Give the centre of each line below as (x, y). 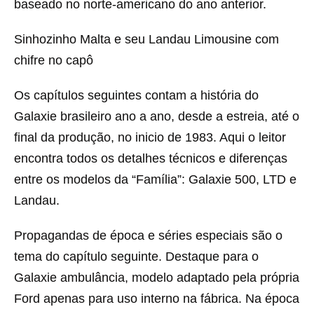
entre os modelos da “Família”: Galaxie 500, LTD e (155, 179)
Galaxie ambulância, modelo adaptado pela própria (157, 278)
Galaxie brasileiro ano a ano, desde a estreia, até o (157, 116)
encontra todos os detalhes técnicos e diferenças (151, 158)
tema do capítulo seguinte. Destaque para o (136, 257)
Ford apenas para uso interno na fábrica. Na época (157, 299)
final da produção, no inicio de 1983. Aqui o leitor (150, 137)
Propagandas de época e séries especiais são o (148, 235)
